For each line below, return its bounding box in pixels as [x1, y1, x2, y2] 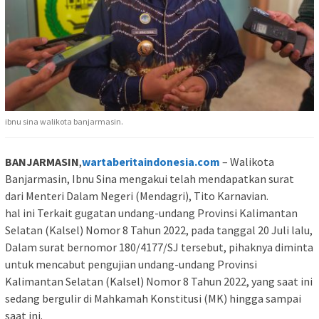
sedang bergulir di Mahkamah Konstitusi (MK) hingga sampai [5, 291, 301, 306]
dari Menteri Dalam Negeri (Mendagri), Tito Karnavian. [5, 189, 268, 204]
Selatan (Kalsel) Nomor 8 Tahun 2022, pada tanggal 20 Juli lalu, [5, 223, 313, 238]
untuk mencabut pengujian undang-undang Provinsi [5, 257, 257, 272]
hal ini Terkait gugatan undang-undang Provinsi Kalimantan [5, 206, 298, 221]
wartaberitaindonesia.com [82, 155, 220, 169]
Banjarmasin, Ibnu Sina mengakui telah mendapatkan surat [5, 172, 294, 187]
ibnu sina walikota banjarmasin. [5, 116, 123, 127]
